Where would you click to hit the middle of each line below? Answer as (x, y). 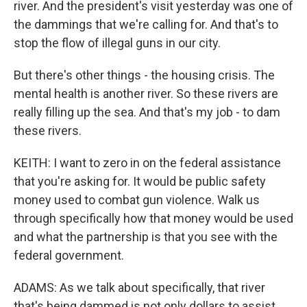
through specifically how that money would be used (153, 218)
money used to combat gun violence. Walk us (137, 200)
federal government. (69, 255)
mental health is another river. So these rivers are (146, 94)
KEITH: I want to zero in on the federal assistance (147, 163)
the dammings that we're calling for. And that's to (146, 24)
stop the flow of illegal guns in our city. (117, 43)
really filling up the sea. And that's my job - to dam (147, 112)
